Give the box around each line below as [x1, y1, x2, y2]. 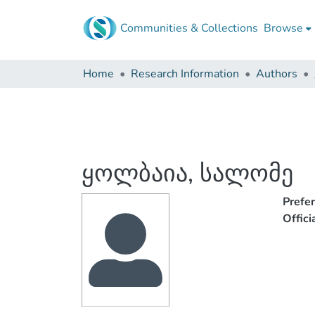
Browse [264, 20, 303, 36]
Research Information [131, 66, 239, 82]
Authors [256, 66, 297, 82]
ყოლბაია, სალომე [82, 157, 293, 190]
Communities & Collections [120, 20, 258, 36]
